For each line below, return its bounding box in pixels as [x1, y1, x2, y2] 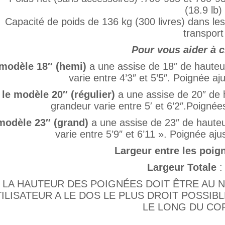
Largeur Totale [147, 162, 216, 173]
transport [183, 28, 224, 39]
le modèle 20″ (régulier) [2, 89, 115, 100]
